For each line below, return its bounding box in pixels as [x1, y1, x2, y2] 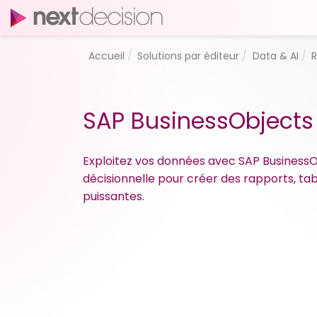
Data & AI [252, 48, 299, 63]
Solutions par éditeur [137, 48, 239, 63]
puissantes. [83, 188, 144, 204]
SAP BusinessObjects [83, 105, 313, 137]
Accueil [88, 48, 125, 63]
